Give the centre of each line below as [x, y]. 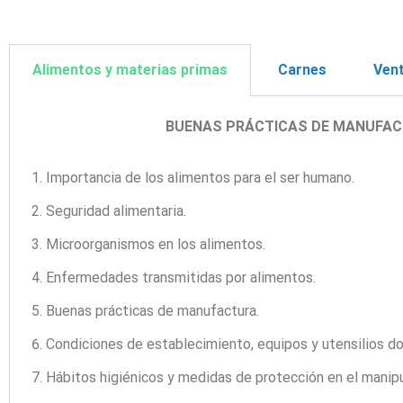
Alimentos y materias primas [130, 70]
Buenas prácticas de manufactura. [152, 311]
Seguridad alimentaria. [116, 211]
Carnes [300, 70]
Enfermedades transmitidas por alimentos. [181, 278]
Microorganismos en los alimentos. [156, 245]
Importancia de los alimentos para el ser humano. [200, 178]
